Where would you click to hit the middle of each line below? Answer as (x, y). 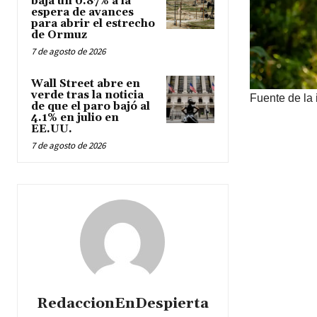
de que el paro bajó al (91, 107)
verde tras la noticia (87, 96)
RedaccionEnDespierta (122, 304)
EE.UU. (52, 129)
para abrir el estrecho (93, 24)
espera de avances (82, 13)
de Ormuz (59, 35)
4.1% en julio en (75, 118)
